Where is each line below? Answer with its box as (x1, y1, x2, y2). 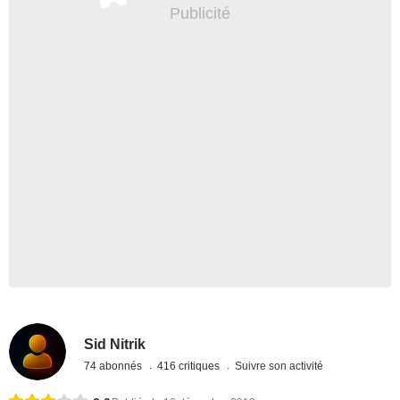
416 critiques (157, 359, 223, 372)
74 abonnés (84, 359, 146, 372)
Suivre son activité (235, 359, 324, 372)
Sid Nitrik (84, 336, 146, 352)
